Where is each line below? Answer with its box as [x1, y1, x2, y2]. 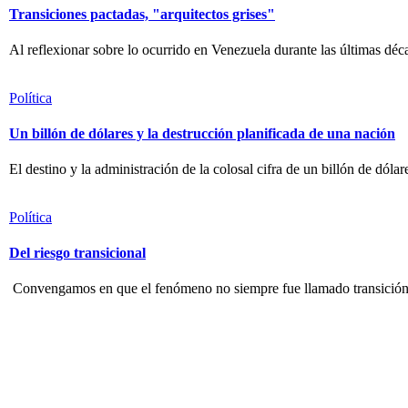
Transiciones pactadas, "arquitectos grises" [9, 5, 275, 22]
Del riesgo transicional [9, 244, 146, 260]
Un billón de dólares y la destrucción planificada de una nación [9, 125, 395, 141]
